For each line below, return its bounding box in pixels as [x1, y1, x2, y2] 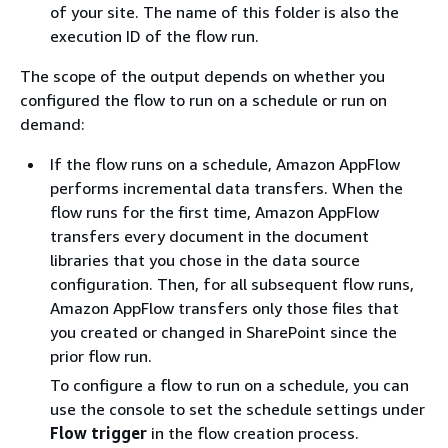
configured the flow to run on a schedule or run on [20, 89, 387, 110]
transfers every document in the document [50, 225, 369, 246]
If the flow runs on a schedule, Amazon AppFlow [50, 153, 400, 174]
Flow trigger [50, 422, 147, 443]
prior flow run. [50, 345, 152, 366]
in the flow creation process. [147, 422, 359, 443]
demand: [20, 113, 85, 134]
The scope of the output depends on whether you [20, 65, 385, 86]
